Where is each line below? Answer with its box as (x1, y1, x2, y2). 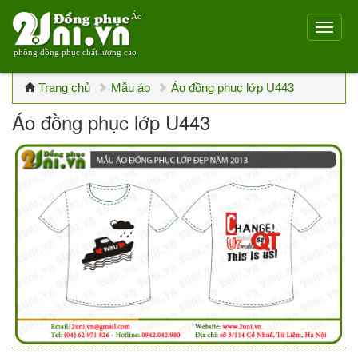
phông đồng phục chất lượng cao (14, 47, 137, 57)
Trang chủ (38, 81, 90, 94)
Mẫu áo (111, 81, 150, 94)
